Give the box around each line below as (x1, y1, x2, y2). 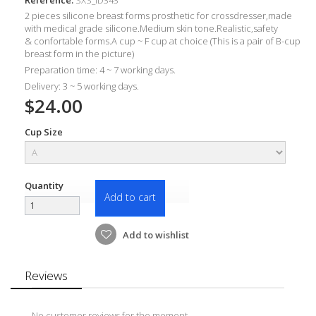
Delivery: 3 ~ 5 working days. (25, 79, 139, 92)
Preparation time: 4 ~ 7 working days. (25, 63, 176, 76)
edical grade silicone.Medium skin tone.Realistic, (51, 21, 253, 35)
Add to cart (104, 190, 156, 204)
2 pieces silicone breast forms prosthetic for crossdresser (25, 8, 266, 22)
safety (253, 21, 278, 35)
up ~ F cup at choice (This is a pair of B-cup (124, 34, 300, 47)
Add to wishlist (121, 228, 189, 241)
